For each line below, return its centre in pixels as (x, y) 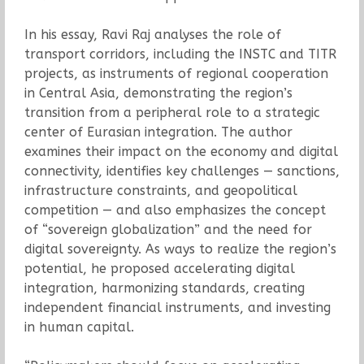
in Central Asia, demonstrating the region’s (158, 93)
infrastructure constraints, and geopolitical (160, 191)
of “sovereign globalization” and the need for (168, 230)
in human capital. (79, 327)
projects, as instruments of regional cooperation (176, 74)
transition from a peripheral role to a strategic (172, 113)
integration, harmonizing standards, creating (164, 288)
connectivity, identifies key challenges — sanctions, (182, 171)
